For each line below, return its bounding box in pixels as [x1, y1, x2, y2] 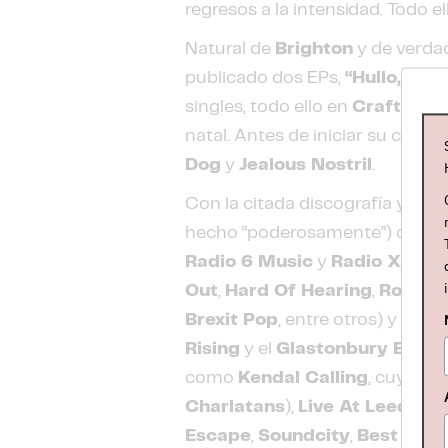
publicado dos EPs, [185, 69, 346, 87]
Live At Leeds [298, 398, 420, 416]
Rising [185, 340, 241, 358]
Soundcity [258, 427, 351, 445]
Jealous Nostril [239, 156, 373, 174]
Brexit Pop [185, 311, 279, 329]
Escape [185, 427, 252, 445]
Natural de [185, 40, 276, 58]
